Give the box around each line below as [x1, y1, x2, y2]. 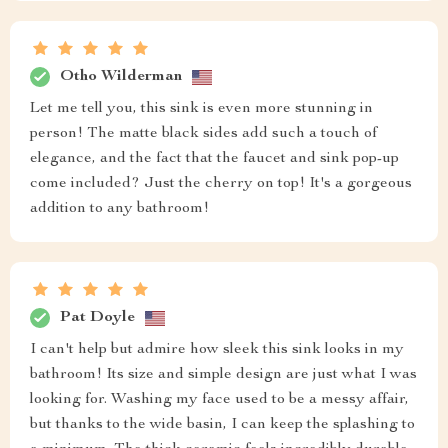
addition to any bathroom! [30, 201, 209, 218]
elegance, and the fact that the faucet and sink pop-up [30, 151, 399, 168]
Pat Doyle [60, 309, 135, 326]
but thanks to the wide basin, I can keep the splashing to [30, 417, 415, 434]
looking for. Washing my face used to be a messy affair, [30, 392, 409, 409]
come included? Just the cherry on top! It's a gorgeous [30, 176, 412, 193]
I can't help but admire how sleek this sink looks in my [30, 342, 404, 359]
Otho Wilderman [60, 68, 182, 85]
